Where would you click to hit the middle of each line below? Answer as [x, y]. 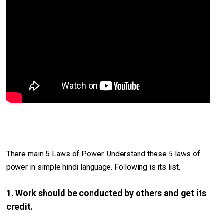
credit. [20, 207]
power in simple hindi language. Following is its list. [93, 167]
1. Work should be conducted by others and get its [107, 193]
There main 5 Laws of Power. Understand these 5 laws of [103, 154]
